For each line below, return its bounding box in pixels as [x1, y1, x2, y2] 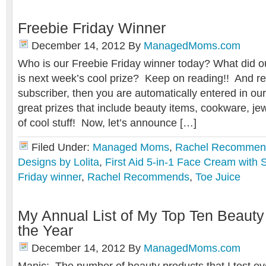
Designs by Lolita [18, 156, 99, 168]
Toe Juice [195, 171, 240, 183]
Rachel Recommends [87, 171, 189, 183]
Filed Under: [31, 141, 93, 153]
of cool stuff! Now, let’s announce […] [18, 117, 197, 129]
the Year [18, 223, 73, 239]
